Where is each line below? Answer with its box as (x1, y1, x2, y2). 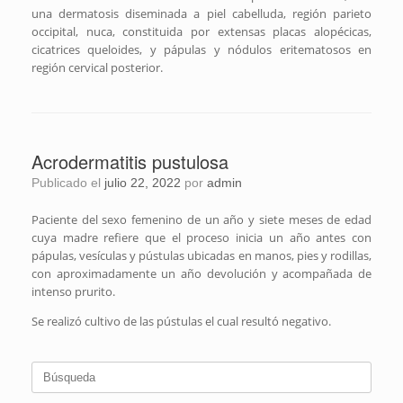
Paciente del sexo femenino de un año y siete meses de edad (31, 210, 372, 228)
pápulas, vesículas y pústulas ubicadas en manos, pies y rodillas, (31, 246, 372, 264)
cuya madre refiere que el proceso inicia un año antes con (31, 228, 372, 246)
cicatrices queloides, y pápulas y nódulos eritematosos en (31, 40, 372, 58)
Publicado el (40, 175, 104, 190)
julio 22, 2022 (104, 175, 181, 190)
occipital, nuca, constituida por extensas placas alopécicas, (31, 22, 372, 40)
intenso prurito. (31, 282, 115, 300)
